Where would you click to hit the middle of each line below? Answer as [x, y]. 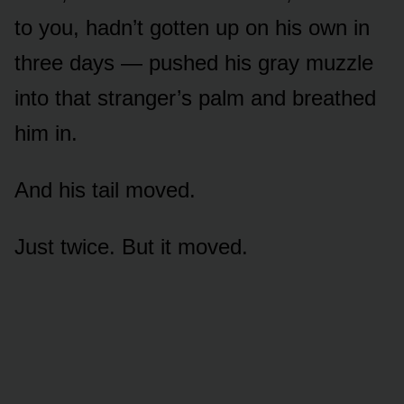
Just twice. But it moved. [131, 247]
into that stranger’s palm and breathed [195, 98]
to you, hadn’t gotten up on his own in [192, 28]
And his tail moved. [105, 190]
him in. [46, 133]
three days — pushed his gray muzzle [194, 63]
